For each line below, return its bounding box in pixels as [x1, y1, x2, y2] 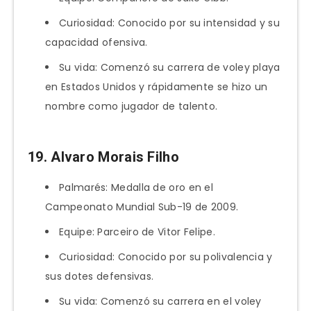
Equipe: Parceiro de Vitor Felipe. [59, 224, 215, 239]
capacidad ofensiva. [45, 35, 148, 49]
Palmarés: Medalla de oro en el [59, 180, 214, 194]
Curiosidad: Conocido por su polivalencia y [59, 249, 273, 264]
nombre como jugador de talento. [45, 99, 218, 113]
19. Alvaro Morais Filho [28, 149, 179, 166]
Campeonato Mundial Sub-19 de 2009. [45, 199, 239, 214]
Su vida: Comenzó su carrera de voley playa [59, 60, 280, 74]
